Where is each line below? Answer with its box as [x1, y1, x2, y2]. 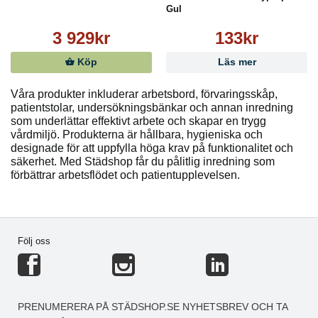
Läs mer [217, 57, 256, 68]
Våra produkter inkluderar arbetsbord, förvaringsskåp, [11, 88, 278, 101]
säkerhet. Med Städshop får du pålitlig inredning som [11, 155, 275, 168]
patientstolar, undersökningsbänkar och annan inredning [11, 102, 293, 114]
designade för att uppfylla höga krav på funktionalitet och [11, 142, 293, 155]
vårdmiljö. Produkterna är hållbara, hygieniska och [11, 128, 263, 141]
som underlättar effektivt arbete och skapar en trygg [11, 115, 266, 128]
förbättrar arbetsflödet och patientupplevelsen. [11, 169, 240, 182]
